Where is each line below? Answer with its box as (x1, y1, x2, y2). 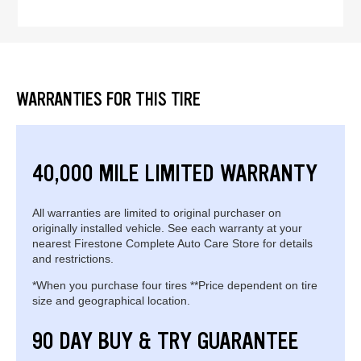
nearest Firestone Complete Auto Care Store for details (32, 236, 313, 250)
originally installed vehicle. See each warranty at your (32, 221, 302, 234)
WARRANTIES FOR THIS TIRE (16, 87, 201, 111)
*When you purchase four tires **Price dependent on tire (32, 278, 317, 292)
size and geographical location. (32, 293, 190, 307)
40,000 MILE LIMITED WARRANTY (32, 157, 317, 189)
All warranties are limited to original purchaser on (32, 205, 281, 219)
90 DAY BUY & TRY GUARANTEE (32, 325, 299, 356)
